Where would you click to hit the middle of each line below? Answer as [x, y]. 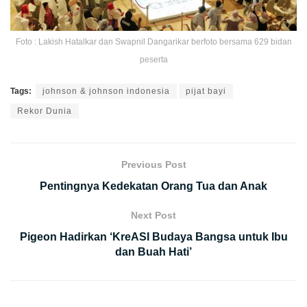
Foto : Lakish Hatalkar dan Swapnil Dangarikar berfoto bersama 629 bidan [153, 41]
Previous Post [153, 164]
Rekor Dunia [45, 111]
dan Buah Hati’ [153, 251]
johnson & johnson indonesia [106, 91]
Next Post [153, 215]
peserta [153, 59]
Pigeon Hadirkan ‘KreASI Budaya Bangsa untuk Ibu [153, 236]
